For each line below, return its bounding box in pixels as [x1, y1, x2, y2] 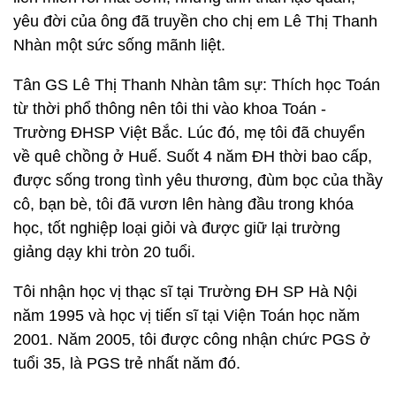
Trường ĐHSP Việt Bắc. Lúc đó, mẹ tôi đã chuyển [13, 124, 365, 141]
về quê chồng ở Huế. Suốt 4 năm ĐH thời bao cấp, [13, 148, 372, 165]
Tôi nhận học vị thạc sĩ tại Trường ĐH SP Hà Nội [13, 283, 357, 301]
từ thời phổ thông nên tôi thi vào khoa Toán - [13, 100, 326, 118]
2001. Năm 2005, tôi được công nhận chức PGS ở [13, 331, 370, 348]
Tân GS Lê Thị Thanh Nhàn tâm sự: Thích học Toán [13, 76, 380, 94]
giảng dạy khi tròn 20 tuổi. [13, 243, 195, 261]
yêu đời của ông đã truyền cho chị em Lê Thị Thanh [13, 12, 377, 30]
